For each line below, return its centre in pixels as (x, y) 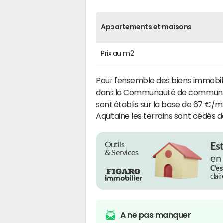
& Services (122, 153)
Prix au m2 (117, 53)
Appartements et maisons (146, 27)
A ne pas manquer (156, 214)
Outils (115, 145)
